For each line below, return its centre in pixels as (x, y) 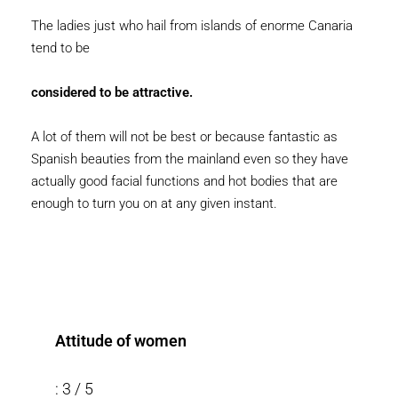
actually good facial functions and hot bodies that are (184, 181)
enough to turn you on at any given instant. (154, 203)
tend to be (60, 48)
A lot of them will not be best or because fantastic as (184, 137)
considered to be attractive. (112, 92)
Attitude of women (121, 341)
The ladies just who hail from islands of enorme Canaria (192, 26)
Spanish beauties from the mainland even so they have (190, 159)
